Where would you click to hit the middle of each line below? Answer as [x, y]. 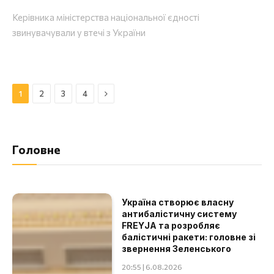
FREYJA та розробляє [171, 226]
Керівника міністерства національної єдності [106, 17]
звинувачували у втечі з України [79, 33]
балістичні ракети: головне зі [189, 237]
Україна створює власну [178, 202]
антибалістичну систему [180, 214]
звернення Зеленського [177, 249]
